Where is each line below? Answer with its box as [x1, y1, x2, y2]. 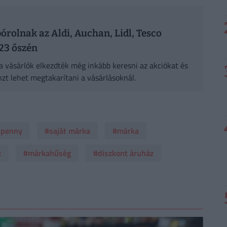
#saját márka [44, 125, 90, 137]
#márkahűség [23, 147, 71, 160]
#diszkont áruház [93, 147, 154, 160]
